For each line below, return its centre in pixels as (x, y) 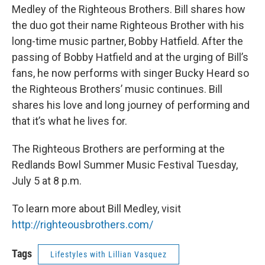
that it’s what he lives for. (70, 121)
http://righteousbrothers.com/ (83, 225)
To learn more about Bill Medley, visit (96, 209)
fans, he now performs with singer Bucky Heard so (130, 73)
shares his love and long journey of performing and (131, 105)
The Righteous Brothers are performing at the (118, 149)
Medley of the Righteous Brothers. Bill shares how (129, 9)
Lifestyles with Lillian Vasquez (109, 255)
